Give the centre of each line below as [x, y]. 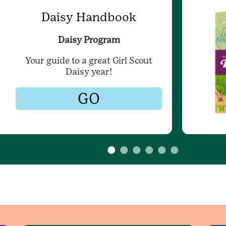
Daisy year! [89, 72]
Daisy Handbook [89, 17]
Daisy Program [89, 40]
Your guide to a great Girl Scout [89, 61]
